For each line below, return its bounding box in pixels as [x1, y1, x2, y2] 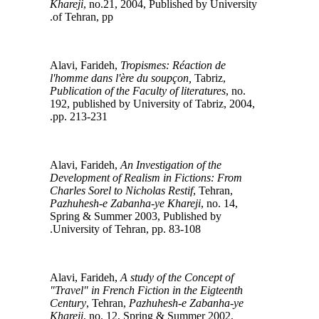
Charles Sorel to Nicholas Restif [57, 184, 200, 197]
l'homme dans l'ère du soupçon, [57, 71, 199, 84]
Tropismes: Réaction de [127, 58, 233, 71]
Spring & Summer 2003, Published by [57, 209, 229, 222]
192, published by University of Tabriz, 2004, [57, 97, 262, 110]
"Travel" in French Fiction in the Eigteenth [57, 283, 250, 296]
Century [57, 296, 93, 309]
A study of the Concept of [127, 271, 241, 283]
